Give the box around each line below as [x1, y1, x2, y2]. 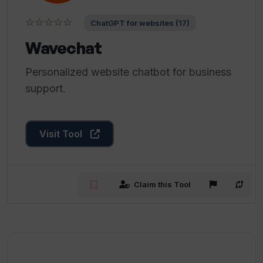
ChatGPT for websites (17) [90, 18, 190, 28]
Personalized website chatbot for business [25, 66, 231, 78]
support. [25, 82, 66, 95]
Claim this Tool [134, 179, 191, 189]
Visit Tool [39, 128, 85, 140]
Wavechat [25, 38, 102, 58]
